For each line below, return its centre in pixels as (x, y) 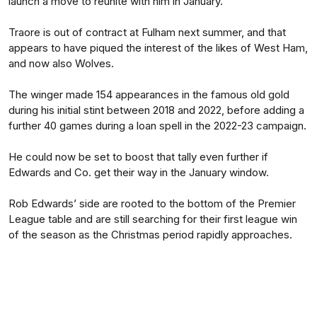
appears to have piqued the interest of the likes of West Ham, (158, 48)
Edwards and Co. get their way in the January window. (139, 172)
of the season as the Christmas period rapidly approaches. (150, 235)
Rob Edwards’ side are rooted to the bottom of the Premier (152, 203)
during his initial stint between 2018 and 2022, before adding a (156, 110)
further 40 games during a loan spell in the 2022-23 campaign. (157, 126)
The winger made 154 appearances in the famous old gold (149, 94)
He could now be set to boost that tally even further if (138, 157)
